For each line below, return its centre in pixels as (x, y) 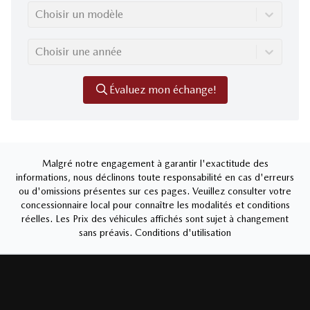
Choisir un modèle (79, 15)
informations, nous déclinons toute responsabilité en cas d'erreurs (155, 177)
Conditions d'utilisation (183, 233)
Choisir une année (79, 52)
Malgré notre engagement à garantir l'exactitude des (155, 164)
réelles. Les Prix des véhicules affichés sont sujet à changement (155, 219)
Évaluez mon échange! (163, 90)
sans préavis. (106, 233)
